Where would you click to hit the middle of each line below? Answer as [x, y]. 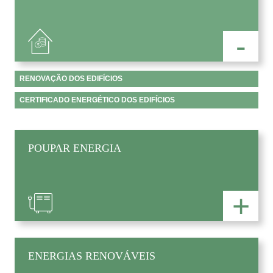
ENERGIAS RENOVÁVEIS [92, 256]
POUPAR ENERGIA [75, 148]
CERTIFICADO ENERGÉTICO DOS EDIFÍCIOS [97, 100]
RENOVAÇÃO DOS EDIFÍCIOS [71, 79]
